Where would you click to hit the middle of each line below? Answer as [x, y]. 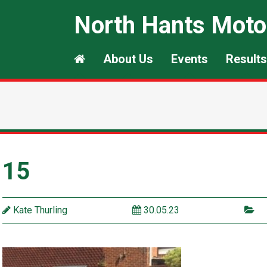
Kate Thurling [39, 210]
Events [190, 59]
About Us [128, 59]
